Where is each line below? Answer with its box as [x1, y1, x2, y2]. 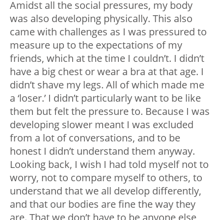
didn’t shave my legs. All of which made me [10, 78, 204, 92]
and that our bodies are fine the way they [10, 197, 195, 211]
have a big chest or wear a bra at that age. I [10, 65, 204, 79]
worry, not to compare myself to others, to [10, 171, 202, 185]
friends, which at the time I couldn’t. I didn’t [10, 52, 204, 65]
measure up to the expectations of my [10, 38, 182, 52]
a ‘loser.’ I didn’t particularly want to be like [10, 91, 201, 105]
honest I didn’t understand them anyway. [10, 144, 195, 158]
